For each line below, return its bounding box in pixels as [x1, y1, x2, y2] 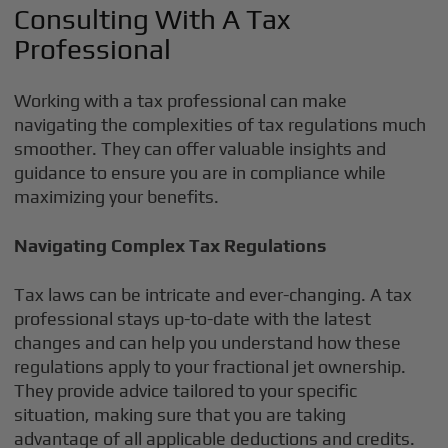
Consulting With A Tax [14, 3, 291, 35]
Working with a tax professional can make [14, 90, 348, 111]
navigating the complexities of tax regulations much [14, 114, 427, 135]
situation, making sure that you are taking [14, 404, 347, 425]
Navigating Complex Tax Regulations [14, 235, 327, 256]
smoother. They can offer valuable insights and [14, 138, 387, 159]
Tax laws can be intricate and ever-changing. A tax [14, 284, 413, 305]
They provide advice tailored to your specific [14, 380, 358, 401]
